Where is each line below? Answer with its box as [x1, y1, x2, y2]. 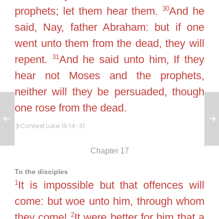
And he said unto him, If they [59, 53, 205, 66]
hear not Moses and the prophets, [15, 69, 204, 82]
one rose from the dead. [15, 101, 127, 114]
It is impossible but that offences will [18, 178, 204, 191]
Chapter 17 [90, 146, 129, 155]
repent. [15, 53, 52, 66]
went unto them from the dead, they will [15, 37, 204, 49]
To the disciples [15, 167, 68, 175]
